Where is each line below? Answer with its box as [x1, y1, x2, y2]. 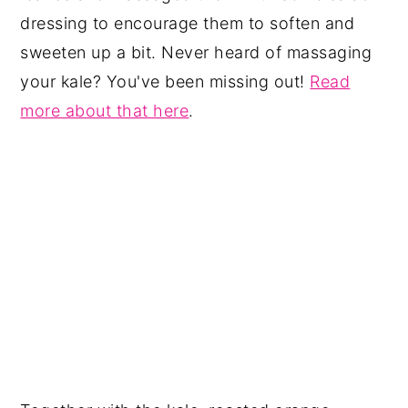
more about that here [20, 101, 189, 120]
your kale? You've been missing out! [20, 72, 311, 91]
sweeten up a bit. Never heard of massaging [20, 43, 372, 62]
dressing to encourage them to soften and [20, 14, 355, 33]
